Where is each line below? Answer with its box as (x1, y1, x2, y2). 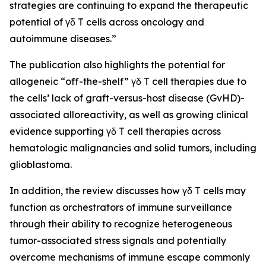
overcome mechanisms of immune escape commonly (9, 251, 250, 263)
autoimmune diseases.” (9, 33, 116, 45)
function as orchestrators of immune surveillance (9, 201, 232, 213)
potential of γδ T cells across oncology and (9, 16, 204, 28)
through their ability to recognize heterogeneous (9, 218, 232, 230)
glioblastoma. (9, 159, 72, 170)
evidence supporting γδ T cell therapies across (9, 125, 221, 137)
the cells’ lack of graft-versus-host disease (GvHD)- (9, 92, 245, 104)
